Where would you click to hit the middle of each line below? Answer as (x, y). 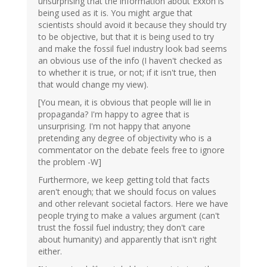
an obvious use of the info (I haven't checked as (130, 61)
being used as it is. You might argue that (115, 13)
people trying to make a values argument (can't (129, 216)
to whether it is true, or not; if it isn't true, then (127, 73)
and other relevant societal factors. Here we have (133, 204)
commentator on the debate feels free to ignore (131, 150)
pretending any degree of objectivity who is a (125, 138)
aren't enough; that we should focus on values (127, 192)
